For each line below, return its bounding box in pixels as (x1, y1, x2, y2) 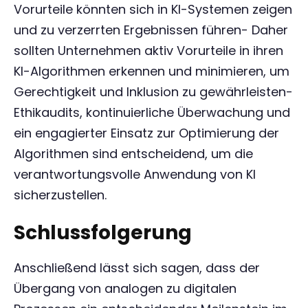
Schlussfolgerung (14, 219, 192, 246)
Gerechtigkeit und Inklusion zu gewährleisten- (14, 83, 293, 100)
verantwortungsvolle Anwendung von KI (14, 166, 256, 183)
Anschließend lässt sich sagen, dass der (14, 259, 260, 276)
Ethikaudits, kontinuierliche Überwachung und (14, 104, 290, 121)
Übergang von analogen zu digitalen (14, 280, 236, 297)
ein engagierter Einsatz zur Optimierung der (14, 124, 279, 142)
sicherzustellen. (14, 186, 107, 203)
